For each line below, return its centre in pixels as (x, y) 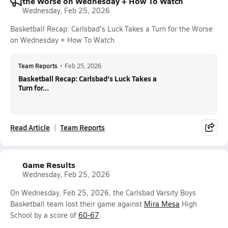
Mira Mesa (162, 204)
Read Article (30, 127)
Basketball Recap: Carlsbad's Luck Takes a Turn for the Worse (111, 29)
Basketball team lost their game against (77, 204)
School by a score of (44, 215)
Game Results (49, 165)
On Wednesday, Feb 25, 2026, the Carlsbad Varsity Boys (103, 193)
